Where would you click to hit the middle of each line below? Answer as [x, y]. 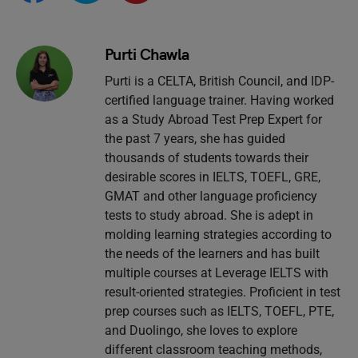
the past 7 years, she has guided [195, 138]
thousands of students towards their [206, 157]
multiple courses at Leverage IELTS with [216, 272]
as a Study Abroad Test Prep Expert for [213, 119]
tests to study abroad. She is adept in [209, 215]
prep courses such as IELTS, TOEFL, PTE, [219, 311]
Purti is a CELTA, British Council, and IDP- [219, 81]
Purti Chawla [147, 55]
